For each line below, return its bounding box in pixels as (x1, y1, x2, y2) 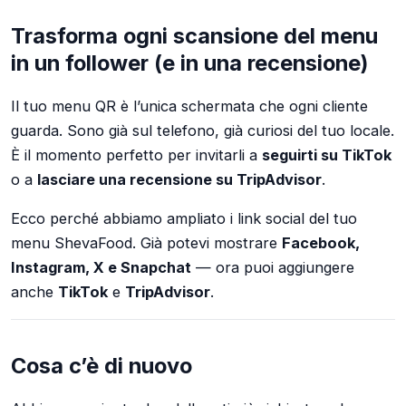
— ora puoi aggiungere (191, 258, 354, 277)
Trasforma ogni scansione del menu (11, 23, 378, 50)
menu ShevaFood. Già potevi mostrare (11, 234, 282, 253)
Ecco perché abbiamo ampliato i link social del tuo (11, 209, 357, 228)
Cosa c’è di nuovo (11, 352, 192, 379)
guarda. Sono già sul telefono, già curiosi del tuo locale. (11, 121, 394, 140)
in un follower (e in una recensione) (11, 50, 368, 77)
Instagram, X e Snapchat (11, 258, 191, 277)
